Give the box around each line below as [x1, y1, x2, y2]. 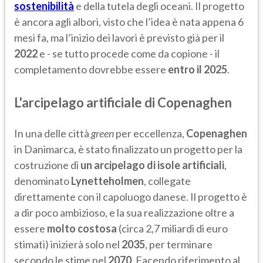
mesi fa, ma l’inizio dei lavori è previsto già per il [14, 31, 224, 45]
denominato [14, 174, 71, 188]
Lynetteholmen [71, 174, 144, 188]
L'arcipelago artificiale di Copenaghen [14, 95, 232, 111]
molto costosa [47, 222, 117, 235]
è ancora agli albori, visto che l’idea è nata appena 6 [14, 15, 244, 29]
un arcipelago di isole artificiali [80, 159, 224, 172]
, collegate [144, 174, 191, 188]
